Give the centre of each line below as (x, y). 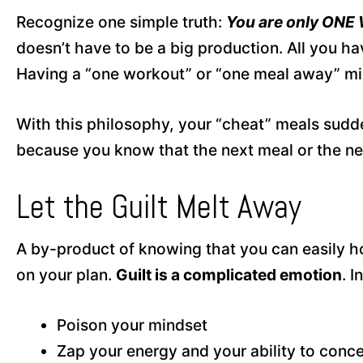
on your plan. (66, 275)
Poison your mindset (132, 325)
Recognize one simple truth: (121, 22)
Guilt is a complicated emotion (229, 275)
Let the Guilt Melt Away (159, 207)
